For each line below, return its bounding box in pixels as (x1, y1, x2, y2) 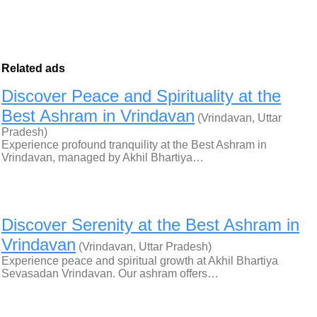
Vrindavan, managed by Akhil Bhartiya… (1, 151, 204, 163)
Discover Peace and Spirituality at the (1, 86, 281, 105)
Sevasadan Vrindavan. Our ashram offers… (1, 267, 219, 279)
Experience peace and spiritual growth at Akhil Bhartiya (1, 255, 278, 267)
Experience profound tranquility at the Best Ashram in (1, 139, 267, 151)
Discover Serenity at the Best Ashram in (1, 215, 299, 234)
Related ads (1, 62, 65, 74)
